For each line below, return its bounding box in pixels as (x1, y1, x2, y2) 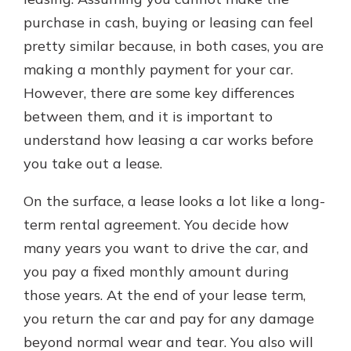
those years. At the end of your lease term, (24, 286, 306, 304)
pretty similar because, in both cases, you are (24, 37, 324, 55)
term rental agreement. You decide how (24, 215, 289, 233)
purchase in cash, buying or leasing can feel (24, 13, 313, 31)
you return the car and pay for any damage (24, 309, 314, 327)
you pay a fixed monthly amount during (24, 262, 289, 280)
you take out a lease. (24, 154, 162, 172)
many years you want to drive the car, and (24, 239, 309, 257)
